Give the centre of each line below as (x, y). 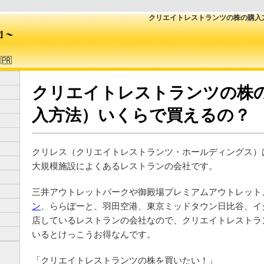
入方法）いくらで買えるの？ (141, 115)
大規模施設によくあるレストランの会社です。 (125, 166)
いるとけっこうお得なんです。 (94, 234)
